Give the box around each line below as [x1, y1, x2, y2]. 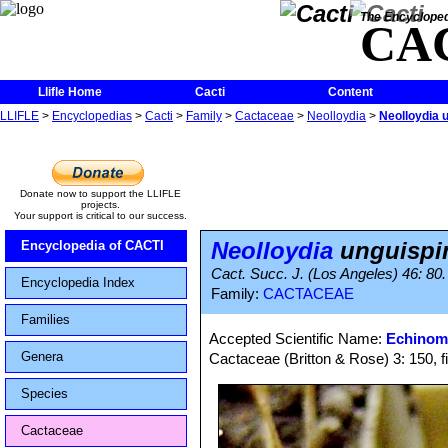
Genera [21, 349, 63, 364]
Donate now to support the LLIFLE [19, 188, 181, 199]
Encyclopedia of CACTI [21, 238, 164, 253]
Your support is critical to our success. [13, 210, 187, 221]
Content [327, 85, 373, 99]
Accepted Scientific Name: [209, 330, 387, 347]
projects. [80, 199, 120, 210]
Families [21, 312, 70, 327]
